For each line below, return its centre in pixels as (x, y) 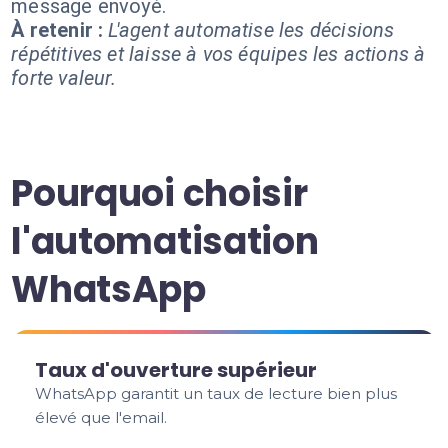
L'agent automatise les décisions (251, 30)
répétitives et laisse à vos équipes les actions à (218, 54)
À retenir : (57, 30)
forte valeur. (64, 78)
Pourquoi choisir (159, 193)
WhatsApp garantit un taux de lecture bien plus (216, 393)
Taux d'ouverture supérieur (176, 370)
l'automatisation (165, 241)
